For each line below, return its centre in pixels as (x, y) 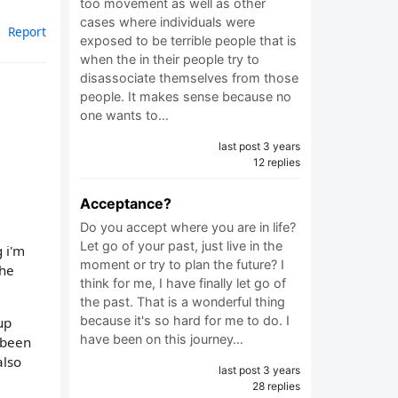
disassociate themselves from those (189, 78)
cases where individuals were (167, 22)
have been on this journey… (162, 339)
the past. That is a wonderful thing (183, 302)
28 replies (276, 386)
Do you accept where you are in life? (188, 227)
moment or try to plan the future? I (182, 264)
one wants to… (124, 115)
